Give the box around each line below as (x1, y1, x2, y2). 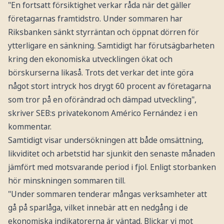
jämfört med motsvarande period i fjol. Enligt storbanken (7, 161, 216, 172)
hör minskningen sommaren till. (7, 174, 125, 186)
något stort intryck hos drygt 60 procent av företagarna (7, 80, 211, 91)
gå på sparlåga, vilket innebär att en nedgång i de (7, 201, 188, 213)
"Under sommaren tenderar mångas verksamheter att (7, 188, 207, 199)
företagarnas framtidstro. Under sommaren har (7, 12, 182, 24)
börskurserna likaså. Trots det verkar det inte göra (7, 66, 193, 78)
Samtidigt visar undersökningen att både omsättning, (7, 134, 203, 145)
